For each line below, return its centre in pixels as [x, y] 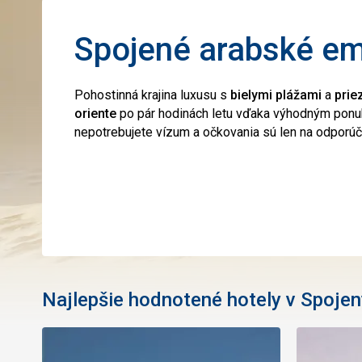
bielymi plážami [276, 95]
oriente [95, 114]
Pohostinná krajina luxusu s [152, 95]
